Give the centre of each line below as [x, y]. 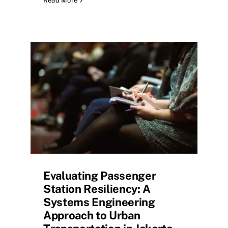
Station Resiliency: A [97, 189]
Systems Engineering [99, 202]
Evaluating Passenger [100, 175]
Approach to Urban [92, 215]
